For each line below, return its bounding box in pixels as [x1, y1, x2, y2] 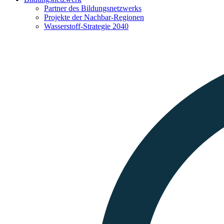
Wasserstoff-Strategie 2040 [44, 22, 128, 30]
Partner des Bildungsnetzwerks [44, 4, 141, 12]
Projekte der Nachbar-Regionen [44, 13, 144, 21]
